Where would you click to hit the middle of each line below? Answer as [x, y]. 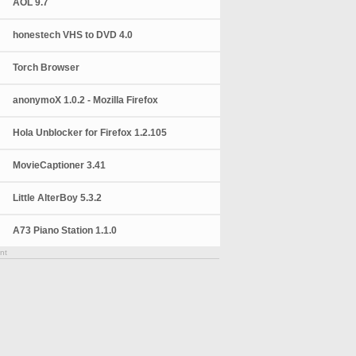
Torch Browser [46, 68]
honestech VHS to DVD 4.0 [73, 35]
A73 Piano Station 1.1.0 [65, 230]
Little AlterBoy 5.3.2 [58, 198]
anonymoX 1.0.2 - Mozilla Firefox [86, 100]
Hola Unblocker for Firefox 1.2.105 [90, 133]
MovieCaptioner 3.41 [60, 165]
